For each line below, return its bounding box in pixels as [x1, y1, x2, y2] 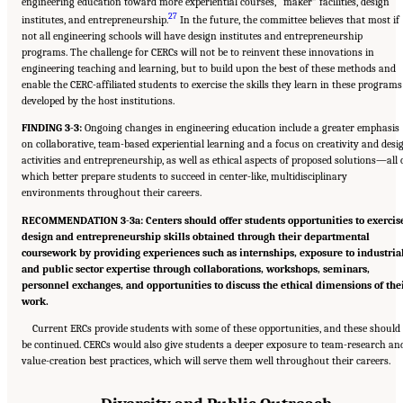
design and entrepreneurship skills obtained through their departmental [22, 229, 370, 243]
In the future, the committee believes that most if [177, 13, 399, 27]
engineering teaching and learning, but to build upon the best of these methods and [22, 62, 396, 76]
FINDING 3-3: [22, 121, 82, 135]
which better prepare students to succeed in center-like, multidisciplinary [22, 170, 347, 184]
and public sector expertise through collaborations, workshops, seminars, [22, 262, 370, 275]
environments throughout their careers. [22, 186, 201, 200]
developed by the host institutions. [22, 94, 175, 108]
